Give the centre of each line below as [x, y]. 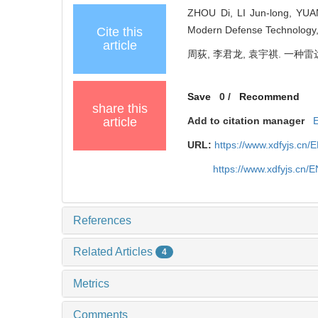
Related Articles [114, 251]
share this [120, 108]
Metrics [91, 284]
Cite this [120, 32]
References [102, 220]
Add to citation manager [246, 120]
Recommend [270, 96]
